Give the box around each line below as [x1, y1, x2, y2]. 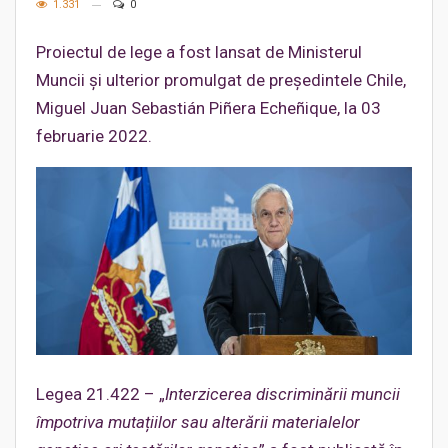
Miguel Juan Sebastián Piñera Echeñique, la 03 [36, 98, 381, 118]
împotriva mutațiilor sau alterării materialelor [36, 412, 360, 432]
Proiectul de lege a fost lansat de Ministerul [36, 42, 362, 62]
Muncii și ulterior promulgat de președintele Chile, [36, 70, 406, 90]
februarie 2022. [36, 126, 152, 146]
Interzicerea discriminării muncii [165, 384, 400, 404]
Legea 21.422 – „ [36, 384, 165, 404]
